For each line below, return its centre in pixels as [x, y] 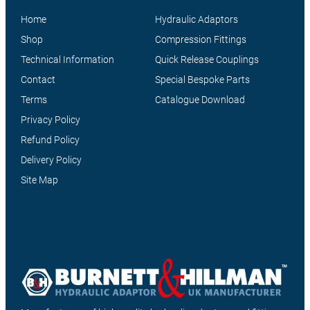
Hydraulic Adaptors [197, 20]
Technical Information [67, 60]
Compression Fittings [201, 40]
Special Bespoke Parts [202, 80]
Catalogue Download [200, 100]
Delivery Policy [51, 160]
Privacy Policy [50, 120]
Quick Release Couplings [207, 60]
